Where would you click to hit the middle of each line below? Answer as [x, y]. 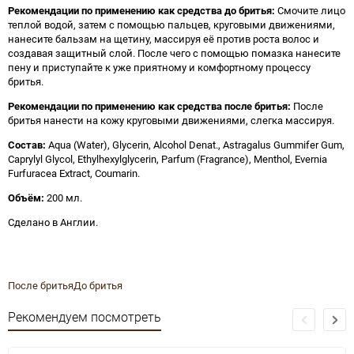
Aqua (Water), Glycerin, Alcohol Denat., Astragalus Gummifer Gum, [195, 145]
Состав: [27, 145]
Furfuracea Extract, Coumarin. [74, 173]
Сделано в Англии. [53, 222]
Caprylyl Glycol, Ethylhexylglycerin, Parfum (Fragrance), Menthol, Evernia [168, 159]
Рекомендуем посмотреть [85, 317]
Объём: [26, 198]
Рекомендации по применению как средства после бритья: [149, 106]
